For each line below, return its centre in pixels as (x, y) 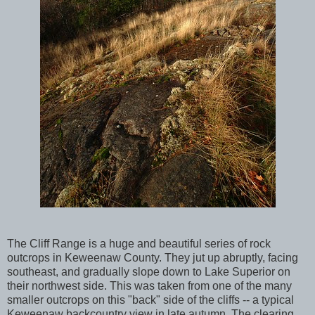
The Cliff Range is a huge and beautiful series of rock (139, 243)
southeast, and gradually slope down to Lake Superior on (149, 271)
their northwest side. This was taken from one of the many (149, 285)
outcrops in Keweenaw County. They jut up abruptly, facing (153, 257)
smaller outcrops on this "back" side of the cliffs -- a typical (150, 300)
